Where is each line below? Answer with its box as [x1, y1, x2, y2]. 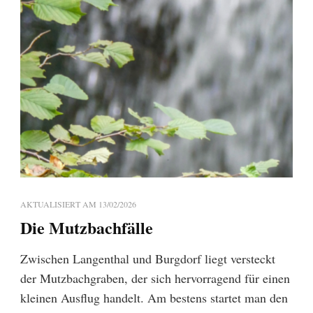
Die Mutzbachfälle [20, 215, 153, 240]
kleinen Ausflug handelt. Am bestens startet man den [20, 289, 288, 307]
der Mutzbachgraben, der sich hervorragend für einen [20, 270, 290, 287]
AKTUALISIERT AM [20, 198, 99, 210]
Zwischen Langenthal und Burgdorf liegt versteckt [20, 250, 275, 268]
